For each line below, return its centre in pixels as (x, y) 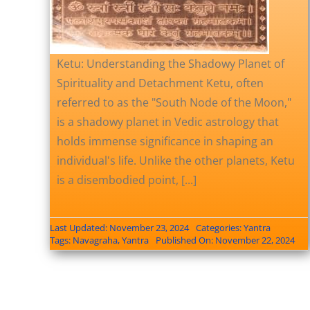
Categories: (219, 227)
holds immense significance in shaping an (165, 141)
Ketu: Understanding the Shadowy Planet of (170, 63)
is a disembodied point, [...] (126, 180)
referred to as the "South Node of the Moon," (174, 102)
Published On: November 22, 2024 (225, 240)
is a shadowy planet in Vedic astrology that (167, 121)
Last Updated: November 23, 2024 (119, 227)
